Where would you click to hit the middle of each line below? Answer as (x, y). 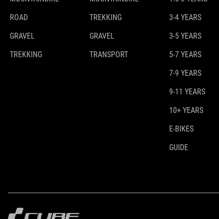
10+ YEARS (186, 110)
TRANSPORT (109, 55)
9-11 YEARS (187, 92)
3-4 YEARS (185, 18)
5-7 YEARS (185, 55)
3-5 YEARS (185, 36)
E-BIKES (181, 129)
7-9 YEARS (185, 73)
